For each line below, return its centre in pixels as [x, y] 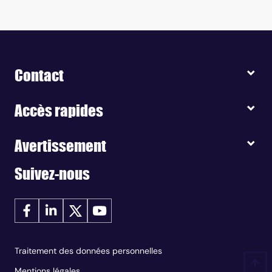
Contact [39, 76]
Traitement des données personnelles [88, 251]
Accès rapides [59, 111]
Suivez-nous [52, 174]
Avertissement [60, 146]
